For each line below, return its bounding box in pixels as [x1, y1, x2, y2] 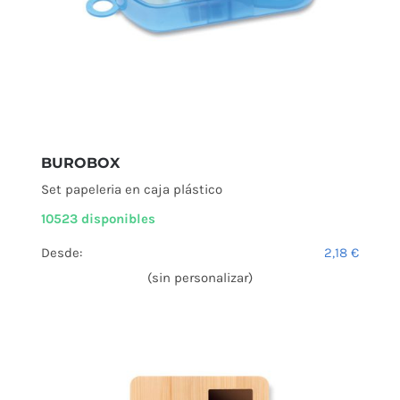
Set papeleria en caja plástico [41, 181, 222, 198]
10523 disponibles [41, 211, 155, 228]
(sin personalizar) [147, 270, 253, 287]
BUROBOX [41, 154, 120, 172]
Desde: [41, 245, 82, 262]
